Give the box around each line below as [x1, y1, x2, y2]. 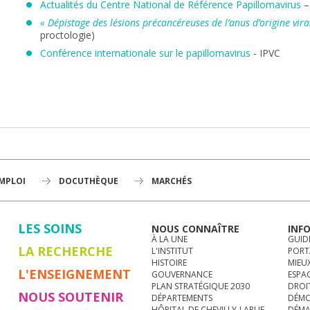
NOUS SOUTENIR [17, 288, 123, 305]
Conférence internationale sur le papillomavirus [40, 46, 251, 60]
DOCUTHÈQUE [58, 174, 118, 187]
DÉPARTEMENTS [151, 291, 212, 304]
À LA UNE [151, 232, 188, 245]
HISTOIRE [151, 256, 187, 268]
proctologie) [40, 28, 95, 42]
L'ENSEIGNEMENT [17, 265, 131, 282]
